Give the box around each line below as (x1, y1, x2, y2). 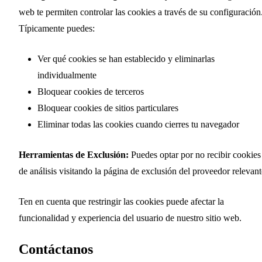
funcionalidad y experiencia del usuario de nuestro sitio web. (19, 212, 242, 223)
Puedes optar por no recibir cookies (129, 149, 261, 160)
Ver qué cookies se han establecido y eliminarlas (37, 53, 215, 64)
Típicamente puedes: (19, 23, 95, 33)
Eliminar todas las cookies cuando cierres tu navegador (37, 119, 239, 129)
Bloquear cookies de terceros (37, 86, 144, 96)
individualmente (37, 70, 96, 80)
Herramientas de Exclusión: (19, 149, 129, 160)
